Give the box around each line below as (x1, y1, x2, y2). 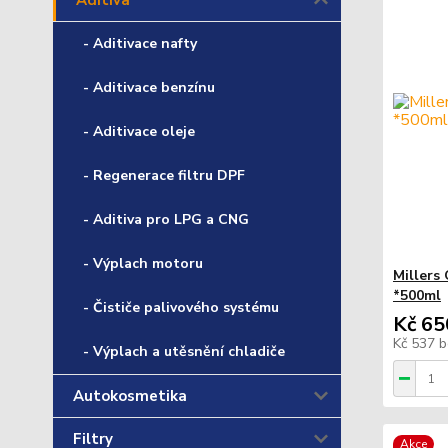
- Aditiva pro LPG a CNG (83, 210, 249, 229)
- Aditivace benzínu (83, 78, 215, 97)
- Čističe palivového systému (83, 298, 279, 317)
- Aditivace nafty (83, 34, 197, 53)
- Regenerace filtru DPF (83, 166, 245, 185)
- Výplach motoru (83, 254, 203, 273)
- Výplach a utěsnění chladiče (83, 342, 285, 361)
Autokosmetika (73, 386, 187, 406)
